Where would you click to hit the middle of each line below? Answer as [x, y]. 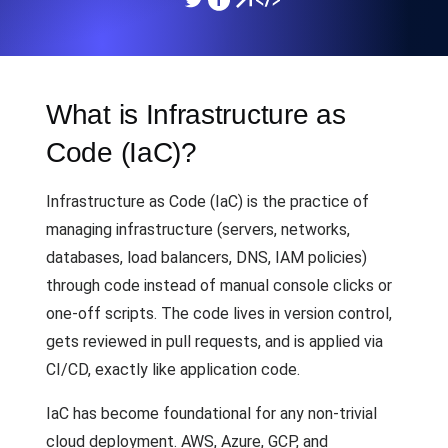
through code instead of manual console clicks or [219, 285]
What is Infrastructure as [196, 114]
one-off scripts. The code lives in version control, [219, 313]
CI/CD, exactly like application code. [173, 369]
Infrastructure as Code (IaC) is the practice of [207, 201]
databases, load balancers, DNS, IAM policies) [206, 257]
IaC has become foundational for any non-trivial [211, 413]
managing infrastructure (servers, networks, [198, 229]
